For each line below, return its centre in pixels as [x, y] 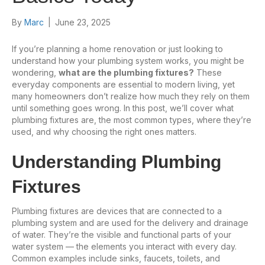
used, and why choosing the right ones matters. [105, 131]
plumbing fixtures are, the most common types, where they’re [132, 119]
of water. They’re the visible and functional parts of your [122, 234]
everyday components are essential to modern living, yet [123, 84]
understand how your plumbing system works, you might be [128, 60]
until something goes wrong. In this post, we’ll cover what [123, 108]
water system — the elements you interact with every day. [124, 246]
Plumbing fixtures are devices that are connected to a [117, 211]
